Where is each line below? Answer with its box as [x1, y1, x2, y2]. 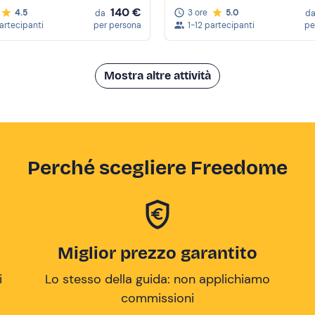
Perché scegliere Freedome [27, 156, 288, 180]
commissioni [121, 290, 194, 307]
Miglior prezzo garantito [58, 243, 257, 263]
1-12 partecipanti [188, 20, 255, 31]
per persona [94, 20, 141, 31]
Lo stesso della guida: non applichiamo [45, 271, 270, 288]
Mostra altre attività [104, 69, 211, 82]
